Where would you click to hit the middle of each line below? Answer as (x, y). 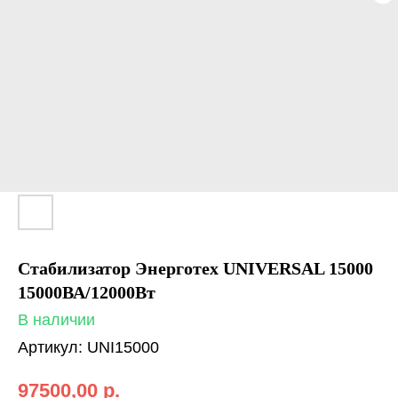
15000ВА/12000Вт (87, 292)
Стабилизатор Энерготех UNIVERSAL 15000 (195, 268)
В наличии (56, 320)
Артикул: (52, 347)
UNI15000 (123, 347)
